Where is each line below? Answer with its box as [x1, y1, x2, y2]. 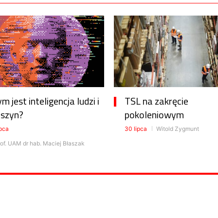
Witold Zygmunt [155, 125, 199, 133]
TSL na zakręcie [125, 93, 188, 109]
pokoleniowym [125, 107, 184, 123]
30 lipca [125, 125, 147, 133]
